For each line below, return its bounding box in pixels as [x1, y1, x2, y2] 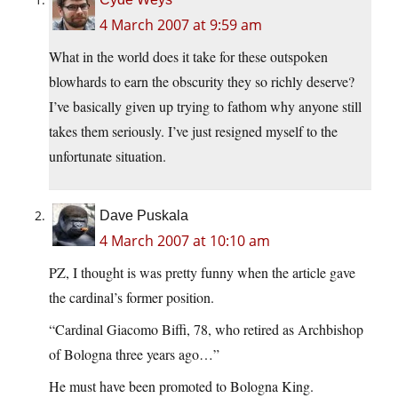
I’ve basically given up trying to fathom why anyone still [49, 97, 362, 116]
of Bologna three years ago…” [49, 345, 219, 364]
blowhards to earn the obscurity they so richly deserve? [49, 72, 354, 92]
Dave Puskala [99, 208, 188, 224]
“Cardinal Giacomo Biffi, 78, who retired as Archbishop [49, 320, 363, 339]
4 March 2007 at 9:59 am [99, 15, 262, 36]
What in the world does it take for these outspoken [49, 47, 328, 67]
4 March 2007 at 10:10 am [99, 231, 270, 251]
